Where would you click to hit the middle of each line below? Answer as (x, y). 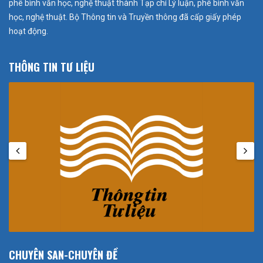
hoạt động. (28, 31)
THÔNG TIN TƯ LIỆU (52, 67)
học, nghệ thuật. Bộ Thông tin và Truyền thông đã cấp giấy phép (125, 17)
